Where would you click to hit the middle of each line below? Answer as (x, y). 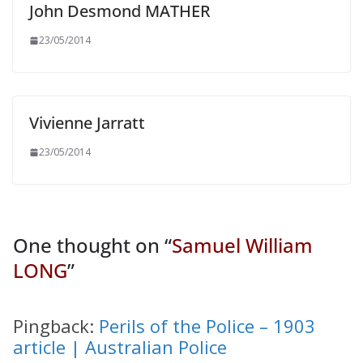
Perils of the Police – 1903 (207, 325)
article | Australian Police (120, 346)
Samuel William (242, 245)
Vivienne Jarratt (87, 122)
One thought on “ (92, 245)
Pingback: (56, 325)
